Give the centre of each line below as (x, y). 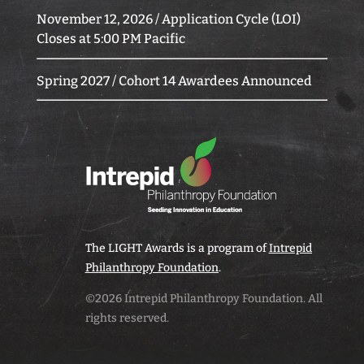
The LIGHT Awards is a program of (177, 248)
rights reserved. (127, 318)
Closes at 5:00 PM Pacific (110, 39)
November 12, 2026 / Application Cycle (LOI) (168, 19)
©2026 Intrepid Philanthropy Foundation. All (204, 299)
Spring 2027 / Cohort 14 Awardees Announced (174, 81)
